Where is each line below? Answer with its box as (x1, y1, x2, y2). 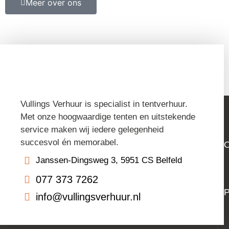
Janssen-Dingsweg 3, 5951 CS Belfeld (36, 155, 182, 166)
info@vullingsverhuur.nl (36, 191, 141, 203)
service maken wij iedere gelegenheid (20, 125, 164, 135)
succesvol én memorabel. (20, 138, 119, 148)
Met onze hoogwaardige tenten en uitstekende (20, 112, 195, 122)
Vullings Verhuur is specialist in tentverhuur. (20, 99, 188, 109)
